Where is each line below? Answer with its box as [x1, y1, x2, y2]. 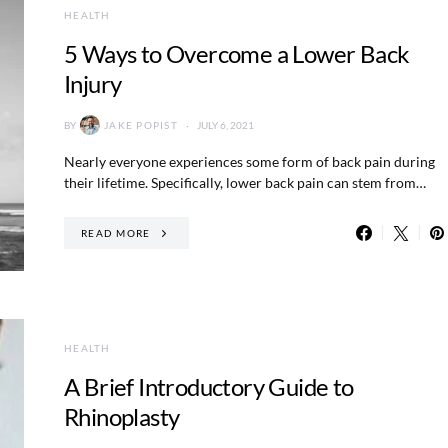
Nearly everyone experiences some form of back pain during [64, 153, 435, 170]
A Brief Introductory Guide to [64, 372, 354, 401]
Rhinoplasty [64, 402, 184, 431]
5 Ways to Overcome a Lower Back [64, 39, 410, 68]
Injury [64, 69, 122, 98]
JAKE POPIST [104, 118, 178, 131]
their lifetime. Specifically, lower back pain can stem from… [64, 174, 426, 191]
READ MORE [81, 226, 151, 239]
